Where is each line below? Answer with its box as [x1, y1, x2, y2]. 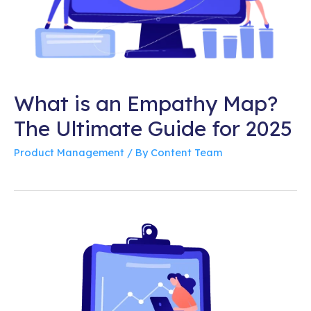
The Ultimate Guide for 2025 [14, 115, 292, 142]
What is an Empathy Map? [14, 90, 278, 117]
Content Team [151, 146, 222, 160]
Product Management [14, 146, 124, 160]
